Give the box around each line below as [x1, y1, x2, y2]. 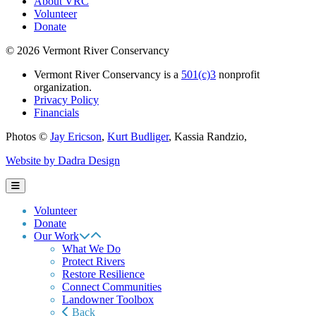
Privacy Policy [34, 94, 99, 107]
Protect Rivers [62, 255, 125, 268]
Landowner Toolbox [62, 293, 154, 306]
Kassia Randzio [174, 130, 244, 143]
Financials [34, 107, 79, 119]
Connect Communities [62, 281, 162, 293]
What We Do [62, 243, 121, 255]
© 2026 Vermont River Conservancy [6, 44, 169, 57]
